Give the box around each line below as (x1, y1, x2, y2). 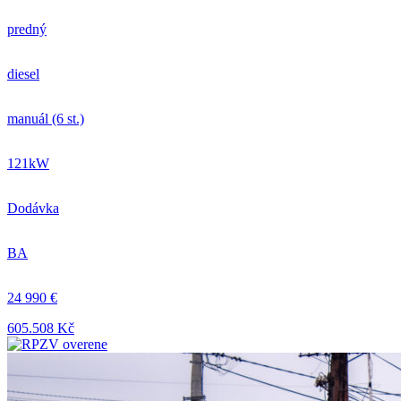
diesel (7, 65, 39, 81)
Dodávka (7, 200, 59, 216)
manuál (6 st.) (7, 110, 84, 126)
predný (7, 21, 47, 37)
